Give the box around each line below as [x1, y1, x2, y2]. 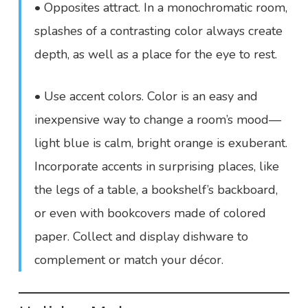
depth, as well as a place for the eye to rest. [34, 46, 278, 63]
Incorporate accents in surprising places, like [34, 158, 280, 175]
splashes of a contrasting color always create [34, 23, 283, 39]
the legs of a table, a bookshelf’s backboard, [34, 181, 278, 198]
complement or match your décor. [34, 252, 224, 268]
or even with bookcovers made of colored [34, 205, 267, 221]
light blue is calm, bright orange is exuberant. [34, 135, 288, 151]
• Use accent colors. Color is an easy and [34, 88, 258, 104]
